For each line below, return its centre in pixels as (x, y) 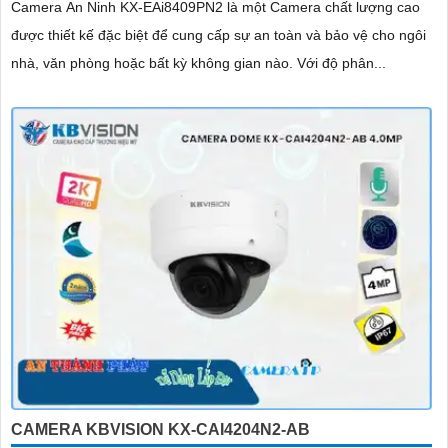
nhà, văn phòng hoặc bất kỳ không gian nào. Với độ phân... (341, 62)
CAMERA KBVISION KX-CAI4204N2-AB (160, 429)
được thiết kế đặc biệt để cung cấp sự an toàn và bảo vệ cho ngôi (218, 34)
